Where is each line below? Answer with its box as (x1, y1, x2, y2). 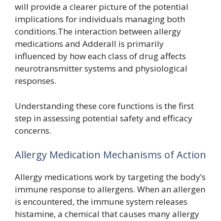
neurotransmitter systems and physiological (15, 63, 187, 74)
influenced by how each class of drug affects (15, 50, 186, 62)
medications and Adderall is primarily (15, 38, 164, 49)
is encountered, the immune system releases (15, 196, 187, 207)
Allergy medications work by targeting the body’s (15, 171, 206, 183)
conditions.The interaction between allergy (15, 26, 181, 37)
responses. (15, 75, 56, 86)
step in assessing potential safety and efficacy (15, 112, 192, 124)
